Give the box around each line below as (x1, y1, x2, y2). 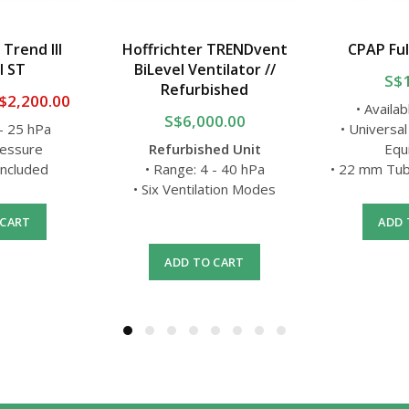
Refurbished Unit (148, 140, 261, 159)
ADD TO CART (164, 254, 245, 271)
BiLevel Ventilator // (133, 59, 276, 80)
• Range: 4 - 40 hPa (144, 160, 265, 179)
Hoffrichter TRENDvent (121, 39, 288, 60)
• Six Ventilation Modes (133, 180, 276, 199)
